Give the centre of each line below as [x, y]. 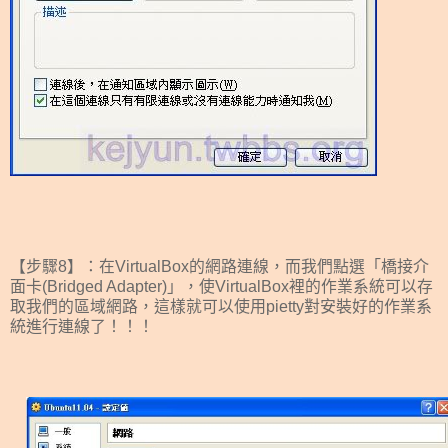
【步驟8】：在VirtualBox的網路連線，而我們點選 [187, 266]
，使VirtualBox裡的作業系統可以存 [308, 286]
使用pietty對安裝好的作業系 [333, 306]
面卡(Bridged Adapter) [88, 286]
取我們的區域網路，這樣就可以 [122, 306]
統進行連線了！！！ [82, 326]
